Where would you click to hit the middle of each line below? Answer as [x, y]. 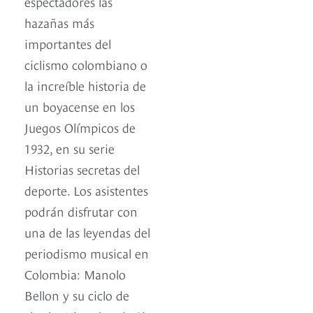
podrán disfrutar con [81, 211]
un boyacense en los [80, 106]
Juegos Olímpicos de [80, 127]
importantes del [68, 43]
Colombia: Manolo [75, 274]
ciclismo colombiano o [86, 64]
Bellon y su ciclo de [77, 295]
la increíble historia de [85, 85]
